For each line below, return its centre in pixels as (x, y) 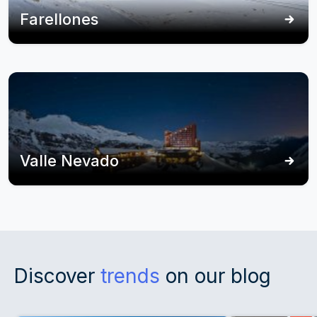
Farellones (59, 19)
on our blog (215, 276)
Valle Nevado (69, 161)
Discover (57, 276)
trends (130, 276)
